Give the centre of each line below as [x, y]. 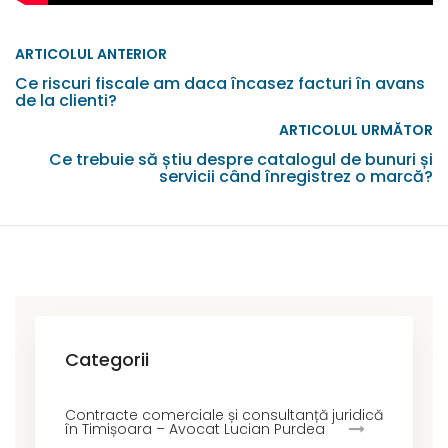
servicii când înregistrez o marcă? [296, 177]
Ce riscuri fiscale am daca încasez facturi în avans [220, 84]
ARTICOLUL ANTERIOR [91, 54]
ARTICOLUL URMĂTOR [356, 130]
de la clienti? [66, 101]
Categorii [107, 360]
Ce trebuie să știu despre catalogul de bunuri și [241, 160]
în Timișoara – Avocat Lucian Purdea [195, 429]
